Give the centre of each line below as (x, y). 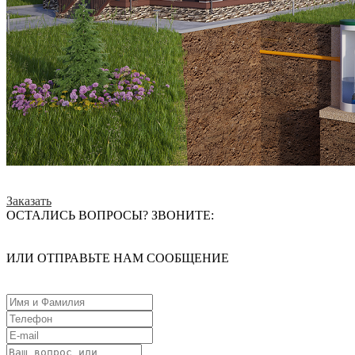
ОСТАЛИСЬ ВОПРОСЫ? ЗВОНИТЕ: (110, 215)
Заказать (29, 200)
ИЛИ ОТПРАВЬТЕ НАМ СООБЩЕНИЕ (118, 258)
